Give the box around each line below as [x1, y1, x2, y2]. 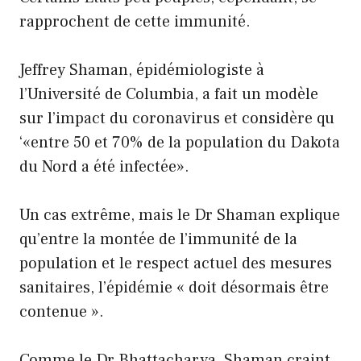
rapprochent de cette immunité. [19, 10, 251, 32]
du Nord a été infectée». [19, 156, 189, 177]
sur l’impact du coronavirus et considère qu [19, 107, 334, 129]
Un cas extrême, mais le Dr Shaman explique [19, 204, 340, 226]
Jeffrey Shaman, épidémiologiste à [19, 59, 264, 81]
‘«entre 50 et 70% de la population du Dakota [19, 131, 340, 153]
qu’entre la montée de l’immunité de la [19, 228, 297, 250]
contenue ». [19, 301, 104, 322]
